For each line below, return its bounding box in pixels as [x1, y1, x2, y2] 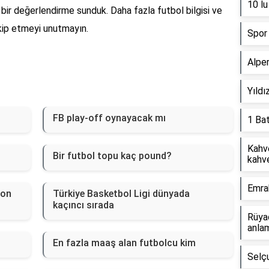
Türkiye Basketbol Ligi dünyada [52, 188, 190, 200]
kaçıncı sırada [52, 199, 114, 211]
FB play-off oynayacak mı [52, 112, 166, 124]
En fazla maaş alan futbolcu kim [52, 237, 196, 249]
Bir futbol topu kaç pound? [52, 150, 172, 162]
